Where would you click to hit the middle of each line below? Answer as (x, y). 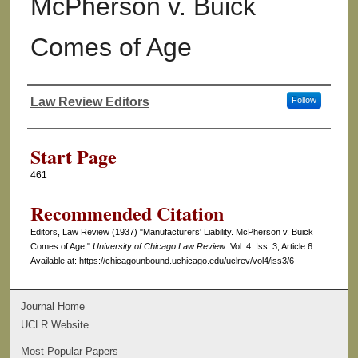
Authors (57, 116)
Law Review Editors (89, 102)
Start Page (73, 157)
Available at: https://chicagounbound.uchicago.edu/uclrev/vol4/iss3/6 (162, 261)
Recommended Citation (127, 213)
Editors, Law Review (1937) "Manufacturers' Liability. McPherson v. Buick (171, 232)
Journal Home (53, 306)
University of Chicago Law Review (159, 247)
